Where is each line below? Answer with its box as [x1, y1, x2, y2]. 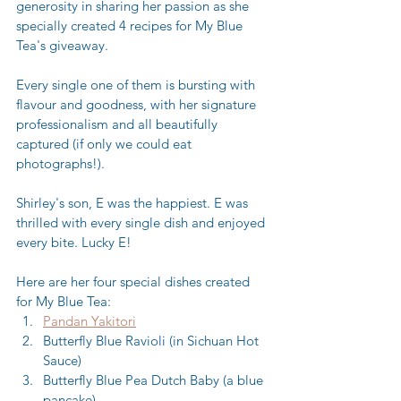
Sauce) [43, 352, 81, 370]
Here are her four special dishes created [16, 273, 253, 291]
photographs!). [16, 155, 108, 173]
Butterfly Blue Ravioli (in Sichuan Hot [43, 332, 262, 350]
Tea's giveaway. [16, 37, 108, 55]
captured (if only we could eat [16, 135, 195, 153]
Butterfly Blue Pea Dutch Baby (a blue [43, 371, 267, 389]
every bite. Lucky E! [16, 234, 135, 252]
